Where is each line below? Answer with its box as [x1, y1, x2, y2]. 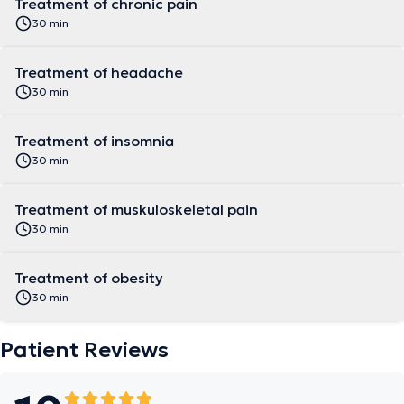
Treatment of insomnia [14, 132, 174, 151]
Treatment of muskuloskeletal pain [14, 200, 258, 219]
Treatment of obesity [14, 269, 163, 288]
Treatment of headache [14, 63, 183, 82]
